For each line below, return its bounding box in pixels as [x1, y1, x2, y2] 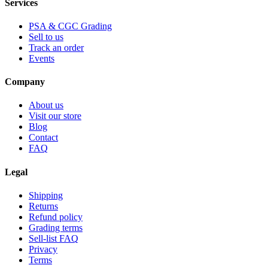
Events [29, 53, 54, 63]
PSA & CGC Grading [29, 20, 112, 31]
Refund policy [29, 211, 83, 222]
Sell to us [29, 31, 63, 42]
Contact [29, 132, 58, 143]
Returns [29, 200, 58, 211]
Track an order [29, 42, 84, 53]
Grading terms [29, 222, 83, 233]
